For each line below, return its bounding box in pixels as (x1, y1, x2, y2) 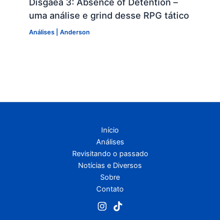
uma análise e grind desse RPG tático (28, 9, 189, 21)
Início (101, 126, 119, 135)
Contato (96, 185, 124, 194)
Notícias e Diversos (78, 161, 142, 170)
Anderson (59, 28, 90, 36)
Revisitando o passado (72, 149, 148, 159)
